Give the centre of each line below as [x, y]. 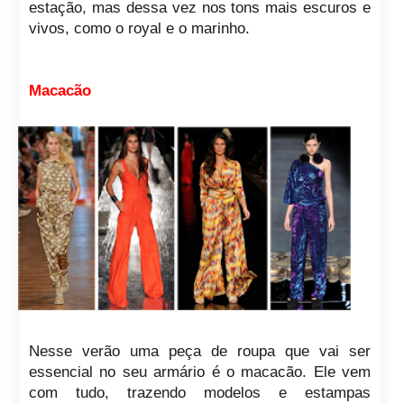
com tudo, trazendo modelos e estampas [200, 392]
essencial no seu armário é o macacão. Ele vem [200, 372]
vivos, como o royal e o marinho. [139, 29]
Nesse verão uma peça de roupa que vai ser [200, 351]
